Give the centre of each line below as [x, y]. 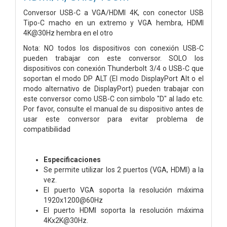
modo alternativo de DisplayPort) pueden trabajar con [113, 88]
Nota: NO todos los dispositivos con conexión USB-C [113, 48]
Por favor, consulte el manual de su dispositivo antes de [113, 109]
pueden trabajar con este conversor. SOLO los [113, 58]
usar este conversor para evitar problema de [113, 119]
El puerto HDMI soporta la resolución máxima [124, 210]
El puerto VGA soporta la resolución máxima [124, 190]
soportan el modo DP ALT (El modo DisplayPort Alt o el [113, 78]
